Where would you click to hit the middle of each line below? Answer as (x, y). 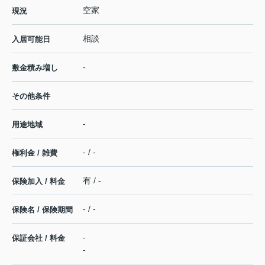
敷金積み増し (35, 68)
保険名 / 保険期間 (42, 210)
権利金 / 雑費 (35, 153)
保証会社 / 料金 (38, 238)
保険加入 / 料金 (38, 182)
